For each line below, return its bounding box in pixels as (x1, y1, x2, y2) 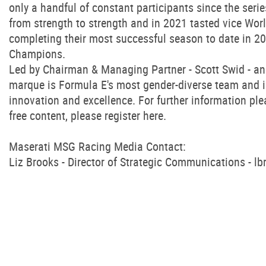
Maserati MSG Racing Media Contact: (9, 138, 186, 154)
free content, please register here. (9, 107, 166, 123)
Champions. (9, 46, 65, 62)
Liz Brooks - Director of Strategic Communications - (9, 154, 254, 170)
